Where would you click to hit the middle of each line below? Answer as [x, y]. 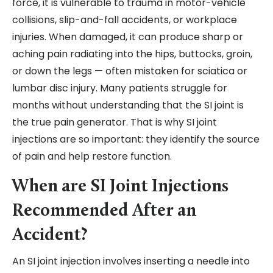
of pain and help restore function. [92, 157]
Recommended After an [104, 211]
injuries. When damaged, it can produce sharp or [128, 37]
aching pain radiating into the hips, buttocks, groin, [132, 54]
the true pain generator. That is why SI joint [115, 122]
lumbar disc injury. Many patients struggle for [120, 88]
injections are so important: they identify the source [136, 140]
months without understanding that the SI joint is [128, 105]
